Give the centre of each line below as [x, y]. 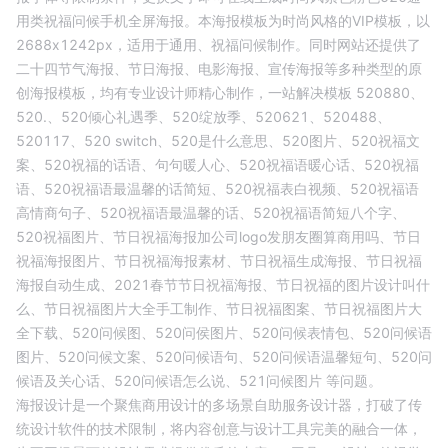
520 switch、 [127, 140]
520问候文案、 [106, 356]
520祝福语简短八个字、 [329, 212]
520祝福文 [385, 140]
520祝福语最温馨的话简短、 [134, 188]
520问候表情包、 [307, 332]
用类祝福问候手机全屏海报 [100, 20]
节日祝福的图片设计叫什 [353, 284]
